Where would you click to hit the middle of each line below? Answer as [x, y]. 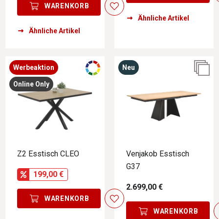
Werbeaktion [34, 67]
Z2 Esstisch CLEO [48, 153]
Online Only [31, 84]
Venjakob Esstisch [158, 153]
